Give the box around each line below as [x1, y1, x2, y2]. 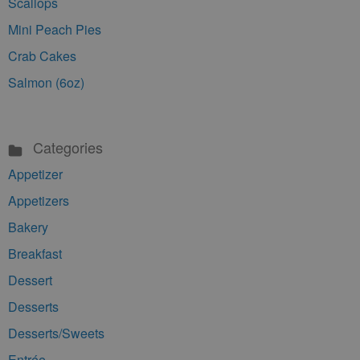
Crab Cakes [8, 47, 76, 65]
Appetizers [8, 191, 69, 210]
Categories [29, 137, 103, 157]
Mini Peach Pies [8, 20, 101, 39]
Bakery [8, 218, 48, 236]
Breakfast [8, 244, 62, 263]
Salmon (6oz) [8, 73, 84, 92]
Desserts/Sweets [8, 324, 104, 342]
